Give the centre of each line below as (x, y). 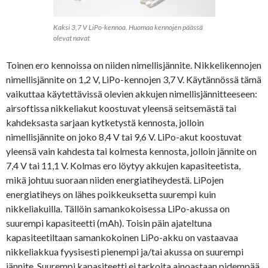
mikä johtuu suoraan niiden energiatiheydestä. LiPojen (115, 180)
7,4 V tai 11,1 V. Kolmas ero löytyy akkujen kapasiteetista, (123, 166)
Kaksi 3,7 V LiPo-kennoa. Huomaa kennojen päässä (128, 28)
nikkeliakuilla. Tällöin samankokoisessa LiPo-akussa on (118, 209)
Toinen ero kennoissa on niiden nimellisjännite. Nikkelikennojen (134, 65)
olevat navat (71, 38)
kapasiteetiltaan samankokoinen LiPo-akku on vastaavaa (122, 237)
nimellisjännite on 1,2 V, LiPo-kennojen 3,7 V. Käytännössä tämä (134, 80)
